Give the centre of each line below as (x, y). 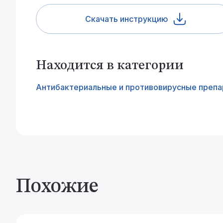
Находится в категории (110, 66)
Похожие (57, 187)
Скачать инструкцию (127, 19)
